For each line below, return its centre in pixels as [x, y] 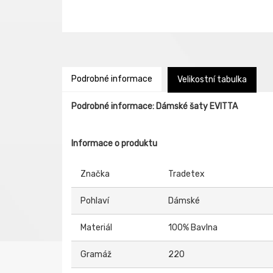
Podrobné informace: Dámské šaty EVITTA [154, 106]
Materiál [96, 228]
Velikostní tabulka [212, 80]
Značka [95, 174]
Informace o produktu [114, 144]
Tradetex [186, 174]
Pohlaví [95, 201]
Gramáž [96, 254]
